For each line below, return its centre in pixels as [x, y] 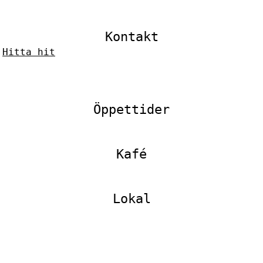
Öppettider [131, 110]
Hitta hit [29, 52]
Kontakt [131, 37]
